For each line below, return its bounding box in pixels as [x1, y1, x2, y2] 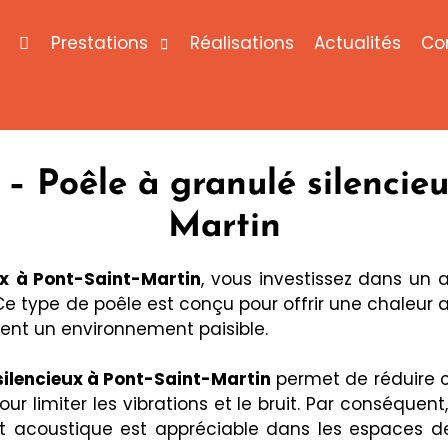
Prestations [50, 31, 148, 55]
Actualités [313, 31, 401, 55]
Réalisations [189, 31, 294, 55]
